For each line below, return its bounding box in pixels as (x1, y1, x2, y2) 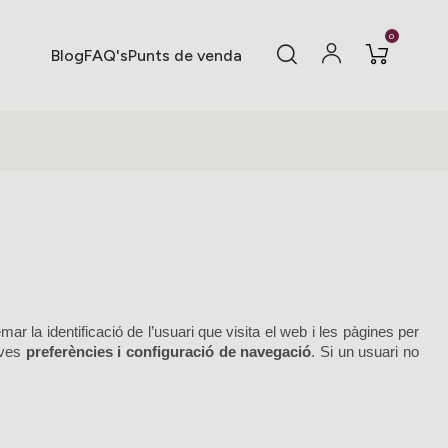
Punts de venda (127, 46, 242, 65)
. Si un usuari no (311, 344, 420, 360)
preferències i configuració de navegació (25, 344, 312, 360)
